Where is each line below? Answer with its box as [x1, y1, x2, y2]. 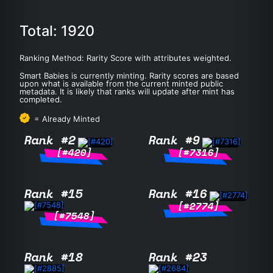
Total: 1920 [19, 22, 94, 40]
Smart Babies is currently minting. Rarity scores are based [19, 71, 239, 80]
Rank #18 [24, 248, 83, 266]
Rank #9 [149, 131, 200, 149]
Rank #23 [149, 248, 207, 266]
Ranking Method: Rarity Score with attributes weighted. [19, 53, 232, 63]
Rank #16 [149, 185, 207, 203]
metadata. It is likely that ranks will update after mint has [19, 87, 235, 96]
